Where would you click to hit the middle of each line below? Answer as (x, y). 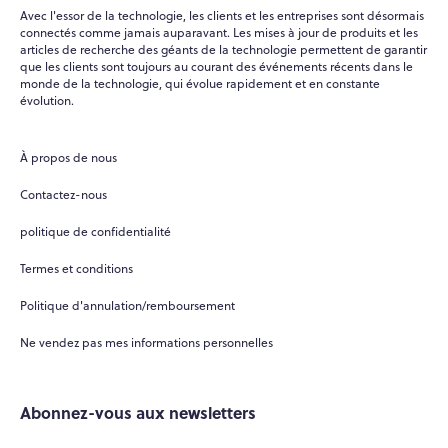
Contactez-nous (63, 194)
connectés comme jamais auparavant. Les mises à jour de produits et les (219, 32)
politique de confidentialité (95, 231)
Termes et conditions (76, 268)
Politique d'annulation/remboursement (127, 305)
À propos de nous (68, 157)
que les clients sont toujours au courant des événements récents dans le (216, 66)
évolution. (47, 100)
